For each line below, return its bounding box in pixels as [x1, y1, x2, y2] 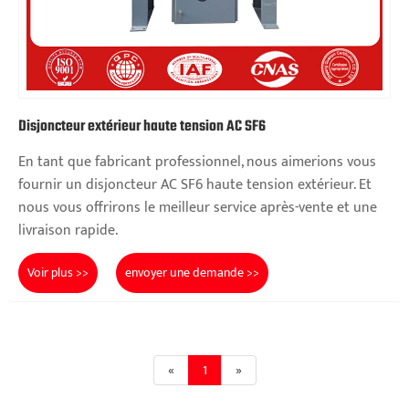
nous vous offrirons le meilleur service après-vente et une [18, 194, 377, 220]
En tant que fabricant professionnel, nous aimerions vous [18, 149, 376, 174]
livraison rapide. [18, 217, 118, 243]
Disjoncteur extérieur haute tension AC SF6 [18, 114, 266, 139]
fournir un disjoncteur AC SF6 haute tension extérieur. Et [18, 172, 372, 197]
